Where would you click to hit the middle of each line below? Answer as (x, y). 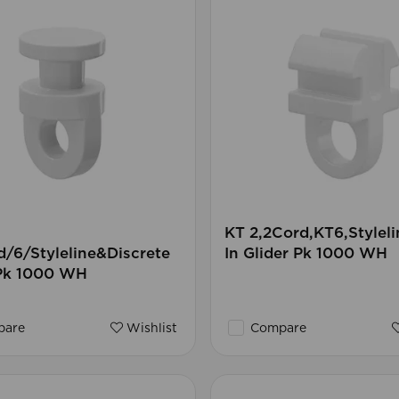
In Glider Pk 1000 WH (305, 254)
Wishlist (150, 329)
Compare (276, 329)
